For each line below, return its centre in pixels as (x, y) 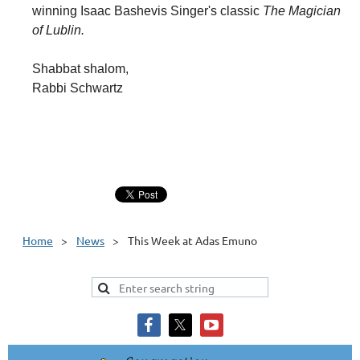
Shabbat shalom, (80, 69)
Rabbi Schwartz (78, 88)
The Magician (302, 11)
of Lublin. (58, 31)
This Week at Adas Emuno (192, 241)
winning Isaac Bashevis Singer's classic (147, 11)
